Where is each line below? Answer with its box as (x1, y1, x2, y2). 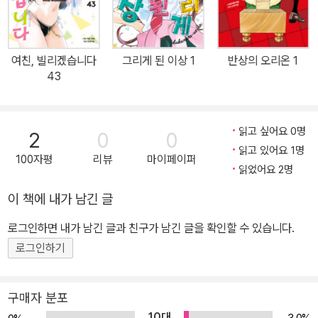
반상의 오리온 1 (227, 53, 298, 68)
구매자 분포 (8, 290, 68, 306)
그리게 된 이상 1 (121, 53, 195, 68)
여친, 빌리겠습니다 (11, 53, 97, 68)
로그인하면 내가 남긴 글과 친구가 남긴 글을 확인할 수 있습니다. (8, 221, 295, 236)
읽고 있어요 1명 (238, 144, 305, 158)
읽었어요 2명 (238, 163, 293, 177)
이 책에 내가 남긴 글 (8, 191, 113, 208)
